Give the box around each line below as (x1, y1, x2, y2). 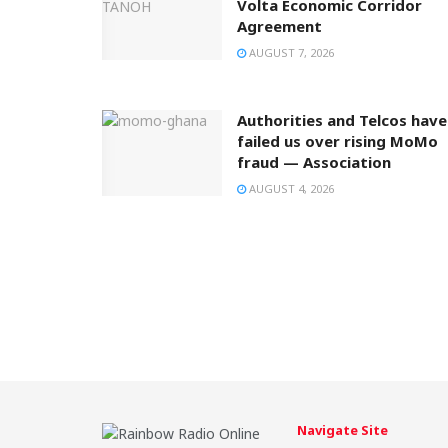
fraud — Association (237, 152, 391, 173)
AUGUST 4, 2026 (246, 181, 334, 197)
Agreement (237, 16, 322, 37)
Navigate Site (297, 421, 388, 440)
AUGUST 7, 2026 (246, 45, 334, 61)
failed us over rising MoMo (237, 131, 438, 152)
